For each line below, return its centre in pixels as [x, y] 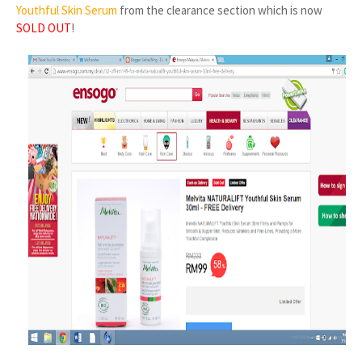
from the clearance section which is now [220, 10]
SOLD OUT [44, 28]
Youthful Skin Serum [67, 10]
